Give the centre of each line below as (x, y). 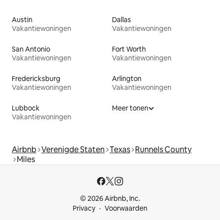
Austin (22, 19)
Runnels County (163, 149)
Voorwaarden (126, 208)
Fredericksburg (36, 78)
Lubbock (26, 108)
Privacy (84, 208)
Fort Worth (129, 49)
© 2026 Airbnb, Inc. (110, 198)
